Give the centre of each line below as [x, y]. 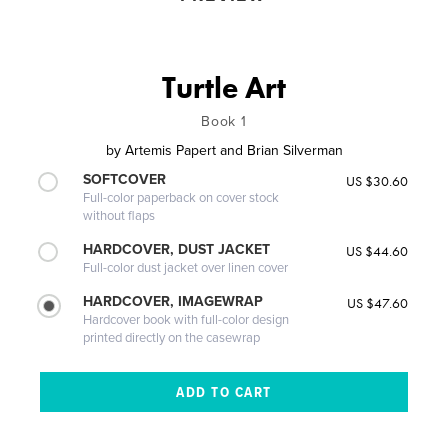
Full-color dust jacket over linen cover [186, 267]
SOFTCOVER [125, 179]
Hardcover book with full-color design [186, 319]
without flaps [119, 215]
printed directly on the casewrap [172, 337]
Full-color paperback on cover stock [181, 197]
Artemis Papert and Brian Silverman [233, 150]
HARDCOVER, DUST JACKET [177, 249]
